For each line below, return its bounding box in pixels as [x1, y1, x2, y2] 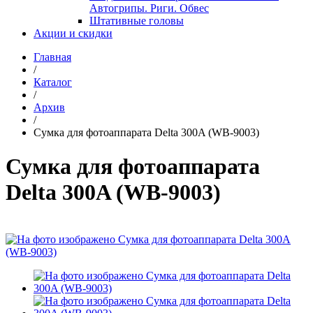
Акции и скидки [34, 27, 112, 39]
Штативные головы [89, 15, 184, 27]
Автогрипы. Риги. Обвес [89, 2, 209, 14]
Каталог [34, 76, 72, 88]
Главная [34, 51, 71, 63]
